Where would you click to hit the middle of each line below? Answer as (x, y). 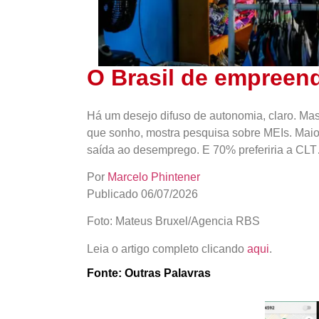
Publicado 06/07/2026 (142, 194)
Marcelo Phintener (154, 177)
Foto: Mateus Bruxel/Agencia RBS (173, 221)
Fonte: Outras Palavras (149, 273)
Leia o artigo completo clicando (167, 249)
